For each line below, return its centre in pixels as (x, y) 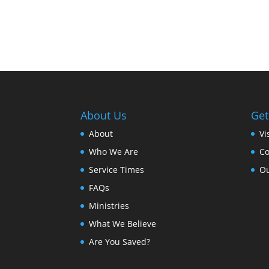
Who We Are (114, 151)
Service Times (117, 169)
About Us (104, 115)
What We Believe (123, 223)
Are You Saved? (120, 241)
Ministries (109, 205)
